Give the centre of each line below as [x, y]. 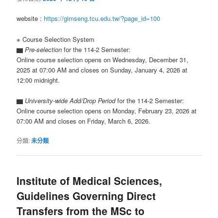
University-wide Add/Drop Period [70, 100]
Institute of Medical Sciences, [90, 181]
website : [30, 18]
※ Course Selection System [56, 39]
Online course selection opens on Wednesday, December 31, [103, 59]
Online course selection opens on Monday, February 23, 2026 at [107, 110]
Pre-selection [44, 49]
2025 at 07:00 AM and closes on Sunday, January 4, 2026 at [102, 70]
